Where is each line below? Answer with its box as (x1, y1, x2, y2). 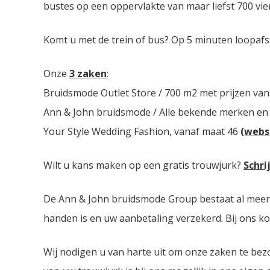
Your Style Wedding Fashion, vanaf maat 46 (43, 124, 240, 138)
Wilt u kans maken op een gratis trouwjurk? (43, 158, 243, 172)
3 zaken (69, 66, 107, 80)
